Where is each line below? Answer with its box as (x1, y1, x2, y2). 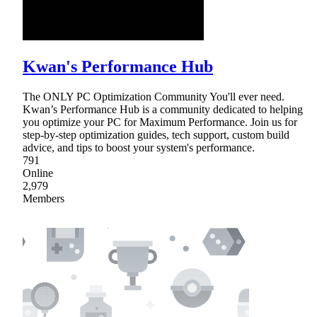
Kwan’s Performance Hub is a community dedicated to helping (23, 103, 303, 115)
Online (23, 166, 53, 179)
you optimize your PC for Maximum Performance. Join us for (23, 115, 297, 128)
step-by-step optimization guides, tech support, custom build (23, 128, 289, 141)
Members (23, 192, 64, 204)
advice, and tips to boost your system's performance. (23, 141, 255, 154)
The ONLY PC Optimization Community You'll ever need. (23, 90, 284, 103)
